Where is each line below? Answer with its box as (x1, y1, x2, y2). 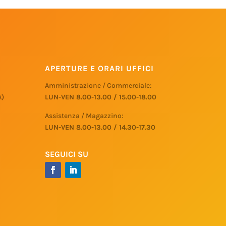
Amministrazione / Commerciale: (45, 81, 152, 90)
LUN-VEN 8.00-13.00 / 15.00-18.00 (45, 93, 157, 102)
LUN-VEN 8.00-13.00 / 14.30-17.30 (45, 123, 156, 132)
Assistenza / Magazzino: (45, 111, 124, 121)
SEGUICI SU (45, 149, 89, 159)
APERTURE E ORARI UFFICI (45, 64, 154, 74)
